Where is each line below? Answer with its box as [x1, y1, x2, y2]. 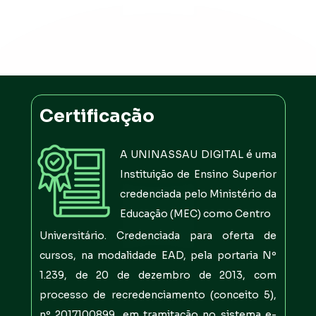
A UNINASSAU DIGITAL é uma [120, 148, 276, 162]
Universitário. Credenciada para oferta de [39, 229, 276, 242]
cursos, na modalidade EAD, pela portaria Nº [39, 248, 276, 262]
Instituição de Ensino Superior [120, 168, 276, 181]
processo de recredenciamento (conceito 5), [39, 288, 276, 301]
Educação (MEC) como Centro [120, 207, 271, 221]
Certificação [39, 105, 155, 128]
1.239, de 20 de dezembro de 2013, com [39, 268, 276, 281]
